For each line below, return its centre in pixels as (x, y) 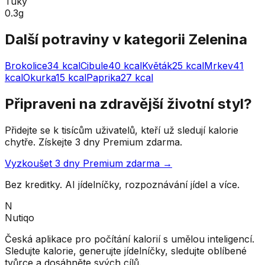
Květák (157, 65)
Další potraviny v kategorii (97, 39)
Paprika (104, 77)
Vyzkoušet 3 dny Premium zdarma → (88, 163)
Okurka (39, 77)
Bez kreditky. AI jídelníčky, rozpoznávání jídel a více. (122, 184)
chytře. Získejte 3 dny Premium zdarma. (93, 142)
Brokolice (26, 65)
